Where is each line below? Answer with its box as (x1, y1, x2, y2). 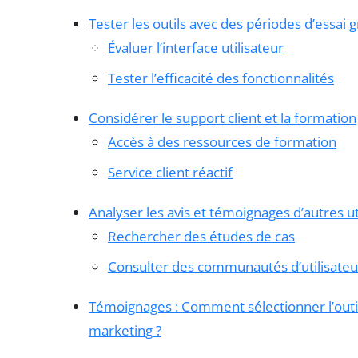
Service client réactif (108, 162, 233, 181)
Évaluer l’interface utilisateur (108, 38, 284, 57)
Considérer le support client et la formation (89, 108, 356, 127)
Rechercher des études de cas (108, 226, 295, 245)
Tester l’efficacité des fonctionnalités (108, 68, 334, 87)
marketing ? (89, 320, 161, 340)
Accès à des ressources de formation (108, 132, 336, 151)
